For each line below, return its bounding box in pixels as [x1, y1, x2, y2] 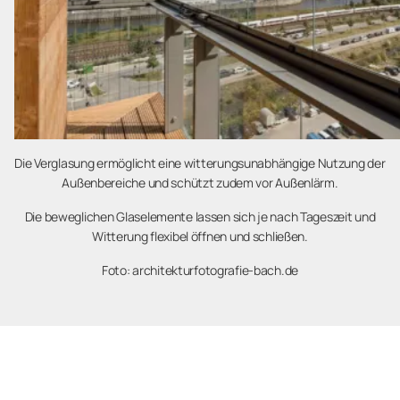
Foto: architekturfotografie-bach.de [101, 262, 299, 279]
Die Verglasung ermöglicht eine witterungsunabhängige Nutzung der [14, 154, 386, 171]
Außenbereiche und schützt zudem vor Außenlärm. [62, 174, 338, 191]
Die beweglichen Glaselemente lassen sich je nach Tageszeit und [24, 208, 376, 225]
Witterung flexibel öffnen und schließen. [92, 228, 308, 245]
